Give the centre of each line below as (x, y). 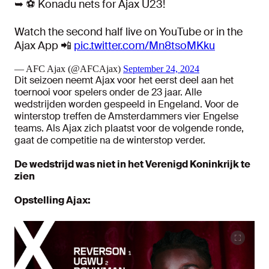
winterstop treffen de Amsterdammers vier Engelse (126, 116)
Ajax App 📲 (44, 46)
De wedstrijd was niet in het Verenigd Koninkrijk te (132, 164)
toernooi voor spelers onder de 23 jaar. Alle (108, 92)
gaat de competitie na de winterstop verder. (110, 140)
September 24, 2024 (161, 69)
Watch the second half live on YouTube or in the (128, 32)
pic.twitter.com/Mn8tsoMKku (144, 46)
